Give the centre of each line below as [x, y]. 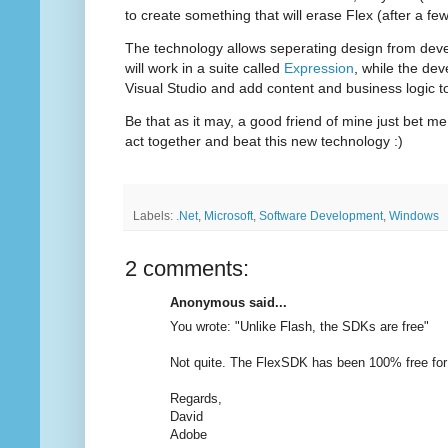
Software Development [321, 216]
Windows [414, 216]
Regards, [196, 399]
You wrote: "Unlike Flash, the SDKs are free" [299, 327]
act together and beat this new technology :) [264, 141]
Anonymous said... [228, 303]
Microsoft [228, 216]
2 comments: [187, 269]
